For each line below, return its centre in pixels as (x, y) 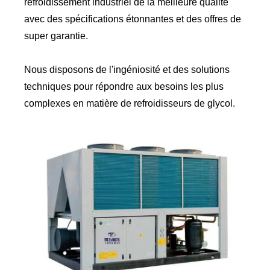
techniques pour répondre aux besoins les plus (124, 87)
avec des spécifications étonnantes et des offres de (133, 19)
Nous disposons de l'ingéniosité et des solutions (127, 70)
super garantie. (56, 36)
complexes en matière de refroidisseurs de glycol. (130, 104)
